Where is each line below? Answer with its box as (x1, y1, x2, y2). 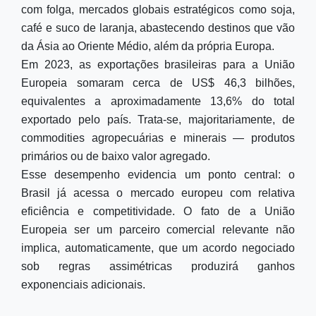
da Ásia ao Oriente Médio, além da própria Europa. (21, 40, 274, 52)
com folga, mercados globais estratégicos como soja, (21, 4, 295, 16)
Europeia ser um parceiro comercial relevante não (21, 224, 295, 236)
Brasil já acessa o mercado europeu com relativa (21, 187, 295, 199)
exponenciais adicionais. (21, 279, 145, 291)
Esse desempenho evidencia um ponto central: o (21, 169, 295, 181)
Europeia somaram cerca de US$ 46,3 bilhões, (21, 77, 295, 89)
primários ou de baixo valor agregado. (21, 150, 210, 162)
